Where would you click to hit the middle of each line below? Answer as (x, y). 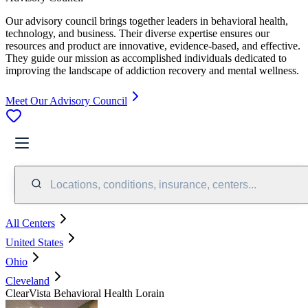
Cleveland (27, 280)
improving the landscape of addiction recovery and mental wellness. (152, 70)
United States (34, 242)
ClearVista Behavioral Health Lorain (85, 293)
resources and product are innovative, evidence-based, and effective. (153, 45)
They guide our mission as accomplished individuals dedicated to (146, 58)
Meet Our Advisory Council (66, 100)
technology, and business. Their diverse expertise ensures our (137, 33)
